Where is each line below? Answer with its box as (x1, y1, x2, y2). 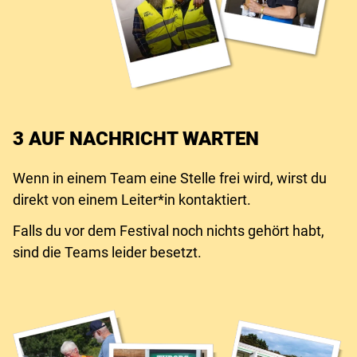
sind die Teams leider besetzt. (13, 244, 202, 261)
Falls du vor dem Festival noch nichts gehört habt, (13, 222, 324, 239)
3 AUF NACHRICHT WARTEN (13, 127, 259, 150)
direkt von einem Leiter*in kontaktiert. (13, 191, 251, 208)
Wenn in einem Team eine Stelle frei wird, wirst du (13, 170, 327, 186)
